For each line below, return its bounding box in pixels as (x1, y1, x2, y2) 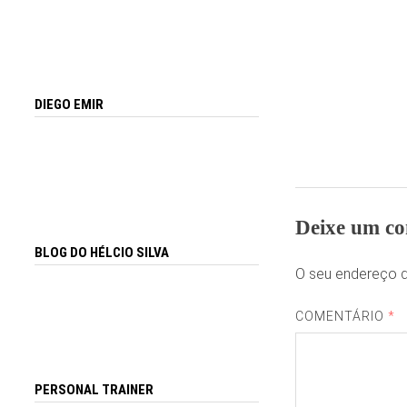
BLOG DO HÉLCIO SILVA (35, 243, 170, 261)
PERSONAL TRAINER (35, 382, 154, 399)
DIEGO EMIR (35, 96, 104, 114)
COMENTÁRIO (294, 309, 389, 324)
